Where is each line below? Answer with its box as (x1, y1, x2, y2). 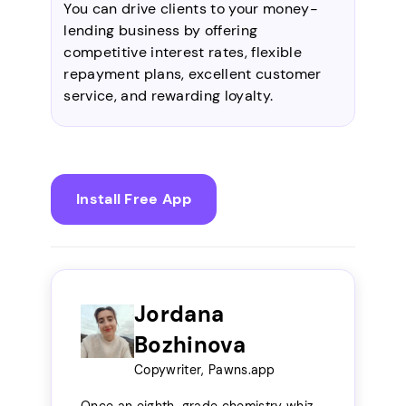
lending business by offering (63, 20, 258, 40)
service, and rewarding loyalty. (63, 85, 274, 105)
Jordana (134, 299, 225, 328)
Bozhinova (134, 330, 246, 359)
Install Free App (75, 188, 192, 208)
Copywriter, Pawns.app (134, 361, 275, 378)
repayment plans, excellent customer (63, 63, 322, 83)
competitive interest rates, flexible (63, 42, 302, 62)
